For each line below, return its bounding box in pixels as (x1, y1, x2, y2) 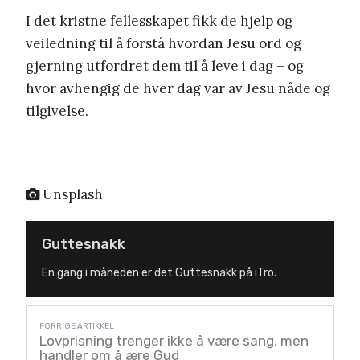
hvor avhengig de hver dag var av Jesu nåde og (26, 79, 330, 97)
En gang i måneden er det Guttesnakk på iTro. (42, 265, 276, 280)
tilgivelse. (26, 101, 88, 120)
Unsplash (39, 185, 103, 203)
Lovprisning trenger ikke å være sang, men (39, 332, 309, 349)
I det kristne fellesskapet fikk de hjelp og (26, 11, 292, 30)
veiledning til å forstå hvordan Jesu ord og (26, 34, 301, 52)
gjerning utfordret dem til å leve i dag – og (26, 56, 304, 75)
